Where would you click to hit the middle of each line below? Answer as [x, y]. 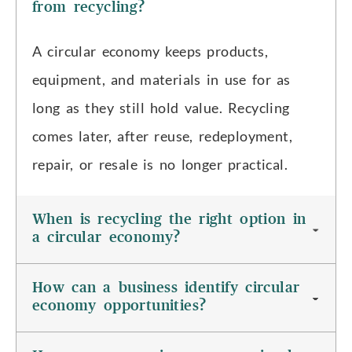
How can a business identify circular [166, 288]
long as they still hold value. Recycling [161, 108]
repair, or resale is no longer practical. [160, 165]
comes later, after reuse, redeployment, [162, 136]
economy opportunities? [119, 306]
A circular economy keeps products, [150, 51]
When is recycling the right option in [169, 220]
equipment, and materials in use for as [161, 80]
